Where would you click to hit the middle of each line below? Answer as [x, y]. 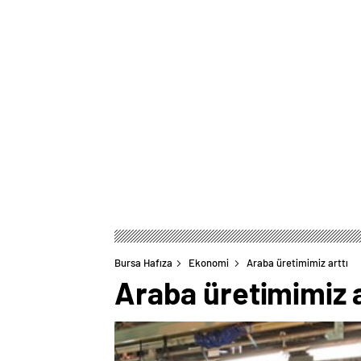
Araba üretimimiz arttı [297, 263]
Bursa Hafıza [143, 263]
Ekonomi [209, 263]
